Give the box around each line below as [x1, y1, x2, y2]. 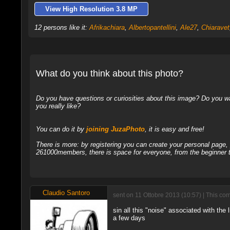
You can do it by [35, 125, 86, 133]
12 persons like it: [34, 24, 89, 32]
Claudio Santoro [42, 189, 90, 197]
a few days [112, 214, 145, 222]
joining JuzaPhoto [86, 125, 145, 133]
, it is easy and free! [144, 125, 204, 133]
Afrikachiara [89, 24, 125, 32]
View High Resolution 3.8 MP [45, 5, 138, 13]
